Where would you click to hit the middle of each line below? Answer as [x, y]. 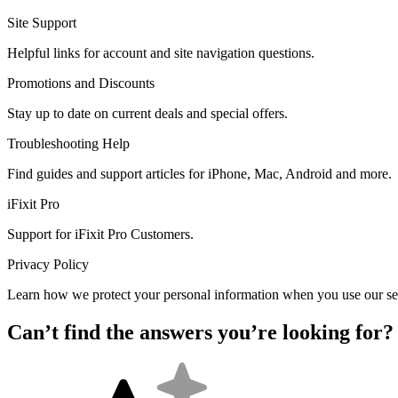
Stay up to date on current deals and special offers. [147, 113]
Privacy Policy [48, 264]
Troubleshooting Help [68, 143]
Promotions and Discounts [81, 83]
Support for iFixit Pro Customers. [100, 234]
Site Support [42, 22]
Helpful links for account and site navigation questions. [161, 52]
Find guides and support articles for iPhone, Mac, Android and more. [199, 173]
